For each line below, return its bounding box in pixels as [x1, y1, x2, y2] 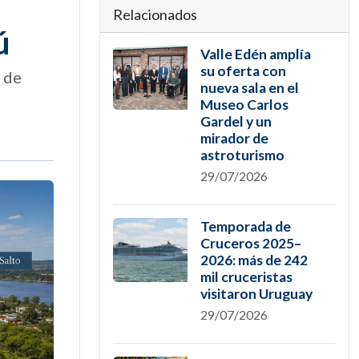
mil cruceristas [200, 268, 292, 285]
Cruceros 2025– [200, 235, 301, 252]
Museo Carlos [200, 96, 288, 113]
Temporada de [200, 218, 291, 235]
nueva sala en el [200, 79, 299, 96]
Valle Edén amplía [200, 46, 311, 63]
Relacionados [113, 6, 197, 23]
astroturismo [200, 147, 284, 163]
